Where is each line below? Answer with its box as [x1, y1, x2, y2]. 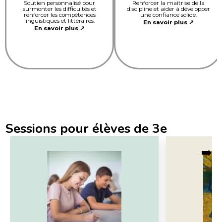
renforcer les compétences [23, 11, 96, 18]
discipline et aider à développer [127, 5, 210, 12]
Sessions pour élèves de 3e [5, 119, 167, 137]
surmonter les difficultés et [22, 5, 97, 12]
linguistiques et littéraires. [24, 17, 95, 24]
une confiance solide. [140, 11, 197, 18]
